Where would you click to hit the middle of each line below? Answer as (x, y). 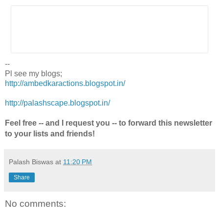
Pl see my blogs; (33, 73)
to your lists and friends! (50, 133)
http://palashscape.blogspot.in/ (57, 103)
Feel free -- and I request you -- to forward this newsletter (109, 123)
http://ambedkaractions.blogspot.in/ (65, 83)
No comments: (35, 203)
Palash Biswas (31, 162)
